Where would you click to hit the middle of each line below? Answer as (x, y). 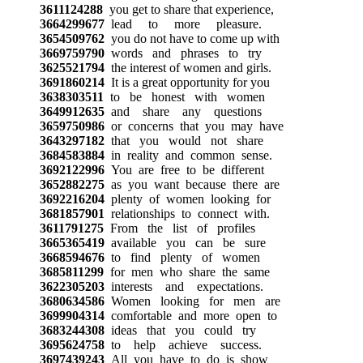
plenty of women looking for (187, 199)
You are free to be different (184, 169)
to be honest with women (184, 96)
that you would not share (184, 140)
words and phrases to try (183, 53)
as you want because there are (192, 184)
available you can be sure (185, 242)
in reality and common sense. (188, 155)
